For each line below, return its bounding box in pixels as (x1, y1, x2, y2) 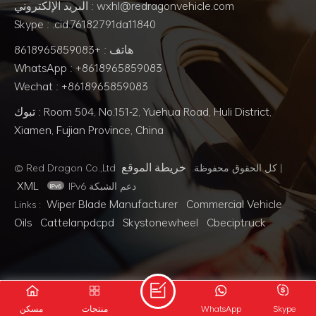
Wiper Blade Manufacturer (47, 195, 178, 213)
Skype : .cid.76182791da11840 (14, 16, 156, 33)
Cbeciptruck (207, 214, 266, 231)
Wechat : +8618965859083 (14, 78, 148, 95)
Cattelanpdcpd (40, 214, 114, 231)
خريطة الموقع (121, 159, 186, 176)
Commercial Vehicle (186, 195, 282, 213)
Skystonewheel (123, 214, 198, 231)
